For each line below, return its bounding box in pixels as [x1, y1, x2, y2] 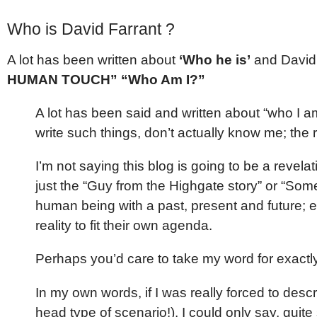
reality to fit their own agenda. [35, 218, 212, 234]
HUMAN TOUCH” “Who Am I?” [7, 71, 205, 87]
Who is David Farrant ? [7, 19, 175, 38]
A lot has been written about [7, 52, 179, 67]
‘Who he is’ [179, 52, 250, 67]
